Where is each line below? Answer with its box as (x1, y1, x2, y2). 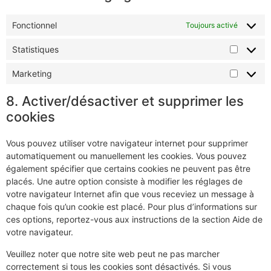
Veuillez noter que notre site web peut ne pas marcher (6, 248, 220, 259)
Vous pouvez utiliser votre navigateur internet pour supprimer (6, 138, 248, 149)
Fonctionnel (12, 20, 57, 31)
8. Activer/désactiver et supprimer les (6, 93, 244, 109)
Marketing (12, 68, 52, 79)
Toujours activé (186, 20, 238, 30)
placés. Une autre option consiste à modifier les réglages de (6, 176, 243, 187)
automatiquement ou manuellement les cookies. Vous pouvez (6, 151, 247, 162)
